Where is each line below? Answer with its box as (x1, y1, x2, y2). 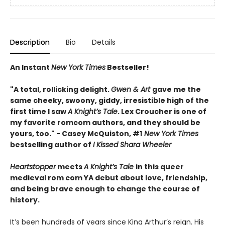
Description (10, 37, 50, 47)
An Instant (10, 62, 51, 72)
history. (10, 195, 40, 205)
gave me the (152, 84, 201, 94)
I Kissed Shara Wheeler (93, 140, 171, 150)
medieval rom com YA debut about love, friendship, (10, 173, 207, 183)
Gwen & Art (111, 84, 152, 94)
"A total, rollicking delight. (10, 84, 111, 94)
